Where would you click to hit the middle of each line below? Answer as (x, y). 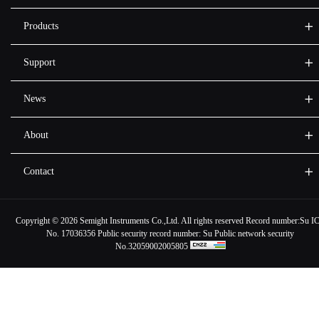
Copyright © (38, 220)
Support (39, 62)
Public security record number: (149, 233)
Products (41, 26)
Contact (38, 171)
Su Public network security (247, 233)
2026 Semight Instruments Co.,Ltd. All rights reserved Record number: (180, 220)
